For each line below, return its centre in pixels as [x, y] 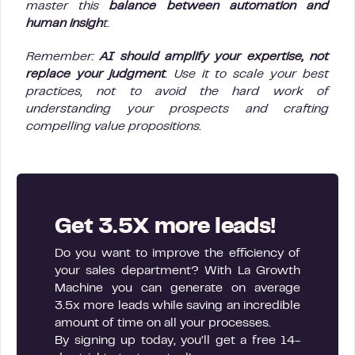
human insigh [65, 24]
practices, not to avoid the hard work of [177, 92]
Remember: [63, 57]
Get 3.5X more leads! [165, 228]
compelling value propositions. [116, 127]
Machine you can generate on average [177, 288]
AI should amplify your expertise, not [215, 57]
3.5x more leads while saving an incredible [177, 306]
